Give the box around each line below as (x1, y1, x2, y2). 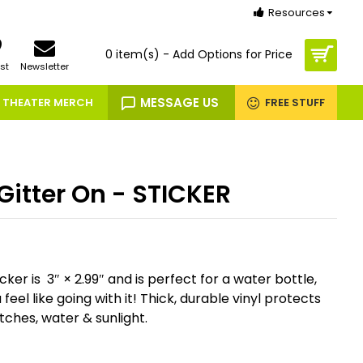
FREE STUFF (265, 95, 325, 110)
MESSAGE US (140, 93, 219, 111)
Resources (268, 4, 325, 20)
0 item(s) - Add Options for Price (105, 46, 293, 62)
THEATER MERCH (2, 95, 93, 110)
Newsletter (20, 59, 69, 73)
